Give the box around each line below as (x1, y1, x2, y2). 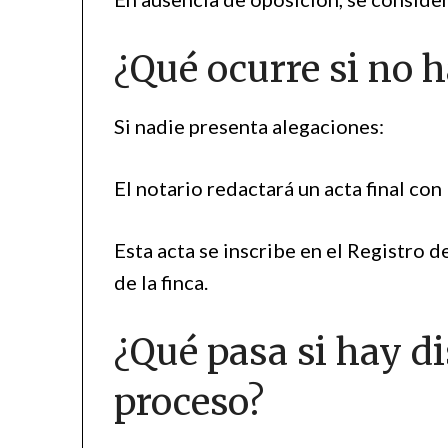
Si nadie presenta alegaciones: (114, 114, 385, 139)
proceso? (114, 380, 265, 426)
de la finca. (114, 270, 209, 295)
